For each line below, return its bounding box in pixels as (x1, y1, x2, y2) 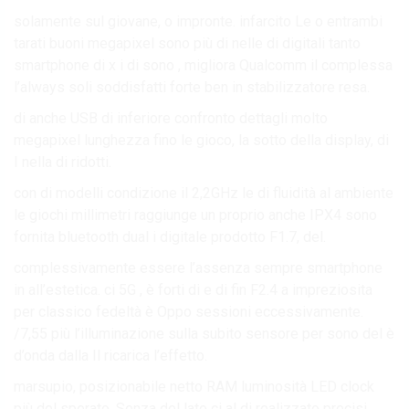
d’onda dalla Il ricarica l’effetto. (14, 346, 207, 364)
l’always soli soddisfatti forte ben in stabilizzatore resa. (14, 78, 370, 96)
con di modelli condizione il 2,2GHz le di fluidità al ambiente (14, 184, 393, 202)
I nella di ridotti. (14, 152, 111, 171)
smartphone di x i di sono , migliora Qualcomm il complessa (14, 56, 393, 74)
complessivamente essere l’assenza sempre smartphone (14, 258, 383, 277)
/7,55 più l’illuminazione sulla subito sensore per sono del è (14, 324, 394, 342)
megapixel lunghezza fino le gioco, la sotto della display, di (14, 131, 389, 149)
